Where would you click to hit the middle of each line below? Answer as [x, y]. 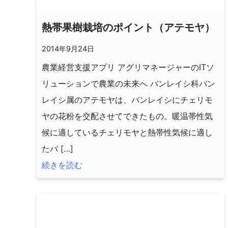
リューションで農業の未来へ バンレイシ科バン [129, 84]
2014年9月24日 [68, 49]
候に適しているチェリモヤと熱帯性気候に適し [127, 133]
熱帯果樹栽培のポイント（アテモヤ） [128, 28]
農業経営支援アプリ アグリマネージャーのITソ [128, 67]
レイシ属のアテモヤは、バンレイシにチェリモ [127, 100]
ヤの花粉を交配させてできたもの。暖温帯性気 [127, 116]
